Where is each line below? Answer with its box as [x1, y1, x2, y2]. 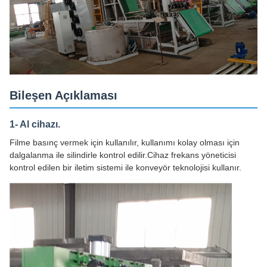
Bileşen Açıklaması [10, 88, 117, 102]
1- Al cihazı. [10, 119, 60, 129]
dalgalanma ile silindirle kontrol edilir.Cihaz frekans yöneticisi [10, 150, 236, 160]
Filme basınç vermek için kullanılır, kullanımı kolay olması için [10, 137, 240, 147]
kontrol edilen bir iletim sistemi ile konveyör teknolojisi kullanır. [10, 162, 241, 172]
